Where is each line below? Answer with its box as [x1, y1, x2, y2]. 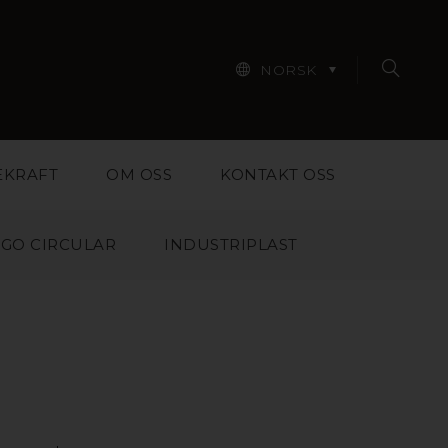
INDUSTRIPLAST [164, 235, 298, 254]
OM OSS [106, 165, 173, 184]
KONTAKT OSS [220, 165, 336, 184]
